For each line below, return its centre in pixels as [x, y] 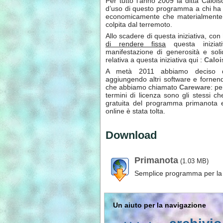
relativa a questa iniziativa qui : [155, 60]
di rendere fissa [136, 44]
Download [131, 135]
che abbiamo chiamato [142, 87]
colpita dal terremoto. [139, 25]
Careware [195, 87]
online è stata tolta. [135, 111]
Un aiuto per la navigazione [160, 205]
